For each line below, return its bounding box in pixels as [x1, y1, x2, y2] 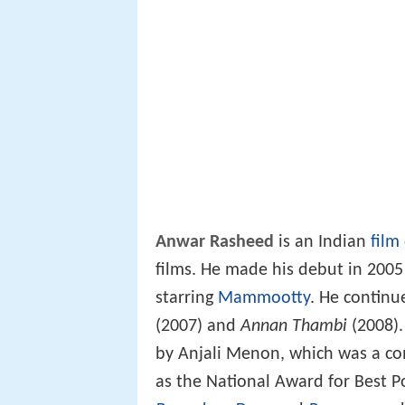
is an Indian [274, 232, 371, 251]
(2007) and [155, 316, 240, 335]
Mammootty [218, 288, 310, 307]
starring [155, 288, 218, 307]
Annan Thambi [240, 316, 347, 335]
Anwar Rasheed [155, 232, 274, 251]
